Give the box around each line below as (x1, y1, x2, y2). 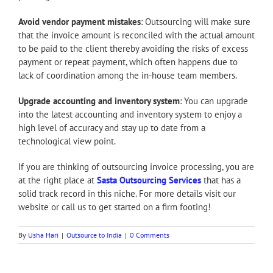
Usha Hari (28, 230, 58, 239)
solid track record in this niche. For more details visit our (18, 187, 236, 199)
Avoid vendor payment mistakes (18, 15, 141, 27)
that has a (201, 174, 241, 186)
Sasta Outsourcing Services (97, 174, 201, 186)
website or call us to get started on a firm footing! (18, 200, 211, 213)
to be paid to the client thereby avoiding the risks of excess (18, 42, 248, 54)
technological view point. (18, 135, 116, 147)
